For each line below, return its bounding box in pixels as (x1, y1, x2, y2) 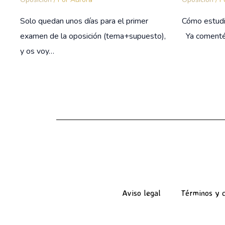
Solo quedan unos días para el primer (20, 16, 148, 27)
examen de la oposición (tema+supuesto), (20, 31, 166, 42)
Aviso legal (122, 188, 161, 198)
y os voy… (20, 46, 54, 57)
